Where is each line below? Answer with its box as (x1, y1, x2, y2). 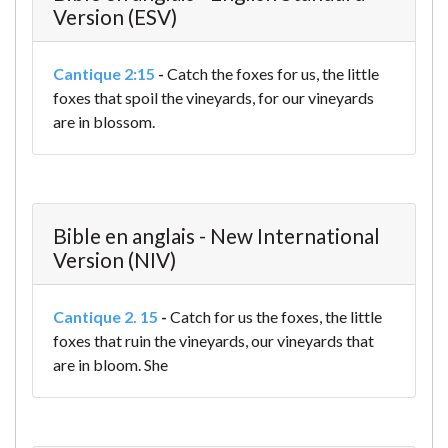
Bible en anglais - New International (53, 223, 380, 249)
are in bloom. (53, 355, 141, 375)
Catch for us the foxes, (170, 307, 322, 327)
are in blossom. (53, 112, 155, 132)
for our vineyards (255, 88, 374, 108)
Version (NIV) (53, 247, 176, 273)
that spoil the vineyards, (91, 88, 255, 108)
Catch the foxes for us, (167, 64, 319, 84)
